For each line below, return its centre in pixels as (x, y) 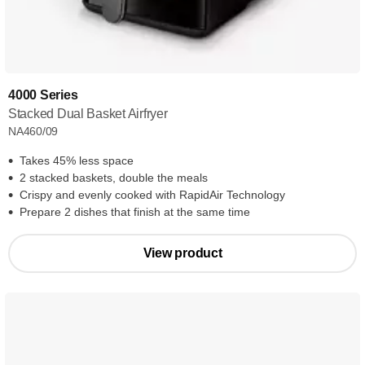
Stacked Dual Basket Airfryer (88, 114)
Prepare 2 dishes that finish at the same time (135, 212)
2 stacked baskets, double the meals (114, 178)
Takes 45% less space (77, 161)
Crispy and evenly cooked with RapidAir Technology (152, 195)
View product (182, 253)
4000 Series (43, 95)
